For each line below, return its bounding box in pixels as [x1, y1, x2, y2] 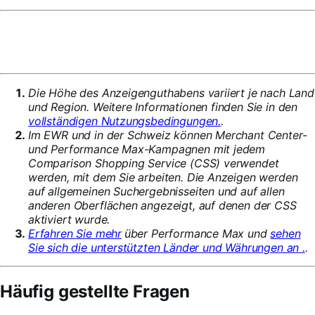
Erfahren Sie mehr [28, 226, 122, 240]
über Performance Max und [124, 226, 271, 240]
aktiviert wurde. [28, 212, 110, 226]
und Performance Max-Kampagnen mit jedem [28, 141, 266, 156]
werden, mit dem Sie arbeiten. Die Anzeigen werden [28, 169, 298, 184]
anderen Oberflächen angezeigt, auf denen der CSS [28, 198, 297, 212]
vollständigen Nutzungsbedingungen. [28, 113, 221, 128]
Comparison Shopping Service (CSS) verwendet [28, 155, 279, 170]
